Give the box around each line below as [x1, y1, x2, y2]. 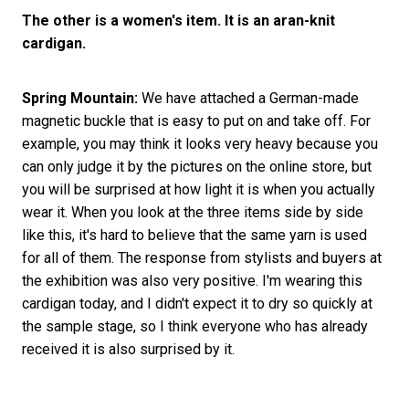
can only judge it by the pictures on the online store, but [21, 158, 372, 176]
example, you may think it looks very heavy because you [21, 135, 378, 153]
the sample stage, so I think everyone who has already [21, 318, 368, 336]
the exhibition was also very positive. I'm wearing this [21, 272, 362, 290]
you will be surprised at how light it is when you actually [21, 181, 375, 199]
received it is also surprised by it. [21, 341, 235, 359]
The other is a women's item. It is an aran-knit [21, 12, 335, 30]
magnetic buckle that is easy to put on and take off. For [21, 112, 371, 131]
